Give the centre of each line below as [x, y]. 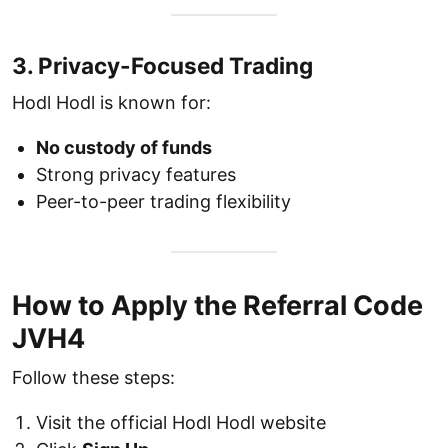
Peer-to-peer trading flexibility [163, 201]
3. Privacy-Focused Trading [162, 65]
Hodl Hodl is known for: [111, 102]
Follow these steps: [93, 377]
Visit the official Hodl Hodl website [181, 422]
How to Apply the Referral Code [217, 305]
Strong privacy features [136, 174]
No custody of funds [124, 147]
